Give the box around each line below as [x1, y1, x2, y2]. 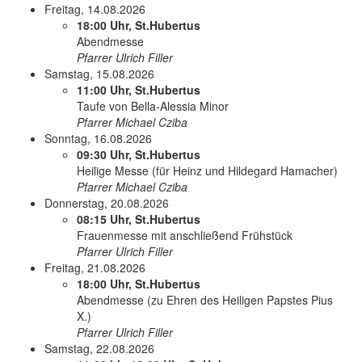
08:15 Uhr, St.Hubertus [77, 211, 200, 227]
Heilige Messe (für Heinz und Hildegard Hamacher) [77, 162, 338, 179]
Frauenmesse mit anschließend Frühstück [77, 227, 293, 243]
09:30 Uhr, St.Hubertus [77, 146, 200, 162]
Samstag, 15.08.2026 [44, 65, 154, 82]
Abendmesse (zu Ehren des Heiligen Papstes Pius [77, 292, 333, 308]
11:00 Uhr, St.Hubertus [77, 82, 200, 98]
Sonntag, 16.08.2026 [44, 130, 152, 146]
